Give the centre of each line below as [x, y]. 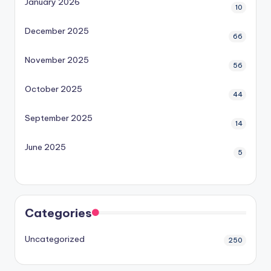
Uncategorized [55, 239]
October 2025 [54, 89]
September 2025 [59, 118]
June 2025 [45, 147]
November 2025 [57, 60]
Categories [58, 213]
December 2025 [57, 31]
